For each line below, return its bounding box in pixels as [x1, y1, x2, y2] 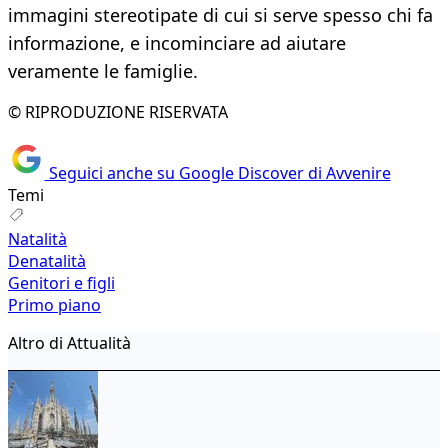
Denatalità [8, 249, 86, 272]
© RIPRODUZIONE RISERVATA [8, 101, 228, 124]
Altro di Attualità [8, 331, 131, 354]
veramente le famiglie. [8, 59, 198, 84]
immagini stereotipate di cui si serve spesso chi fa [8, 3, 433, 28]
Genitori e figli [8, 271, 115, 294]
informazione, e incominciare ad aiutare [8, 31, 346, 56]
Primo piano [8, 293, 101, 316]
